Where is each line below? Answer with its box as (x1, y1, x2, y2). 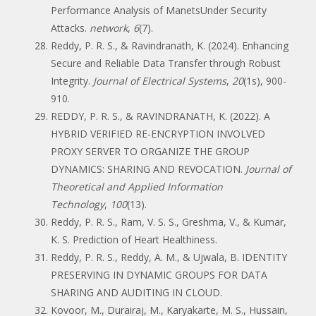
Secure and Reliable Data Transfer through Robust (51, 56, 281, 70)
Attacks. (51, 20, 90, 35)
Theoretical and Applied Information (51, 179, 223, 193)
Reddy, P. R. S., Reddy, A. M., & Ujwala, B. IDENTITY (51, 250, 287, 264)
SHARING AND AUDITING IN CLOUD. (51, 285, 222, 299)
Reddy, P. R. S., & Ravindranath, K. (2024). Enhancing (51, 38, 288, 52)
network (90, 20, 128, 35)
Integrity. (51, 73, 93, 87)
